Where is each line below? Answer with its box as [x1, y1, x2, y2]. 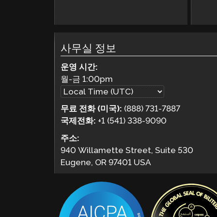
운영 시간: [61, 62, 98, 72]
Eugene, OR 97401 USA [61, 157, 152, 167]
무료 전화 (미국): [61, 104, 124, 114]
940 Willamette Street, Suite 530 [61, 145, 194, 155]
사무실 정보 [61, 42, 117, 55]
